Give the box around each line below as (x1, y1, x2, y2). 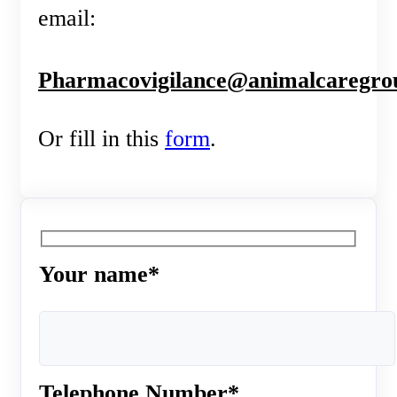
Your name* (39, 261, 160, 288)
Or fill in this (38, 125, 165, 152)
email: (38, 5, 96, 32)
